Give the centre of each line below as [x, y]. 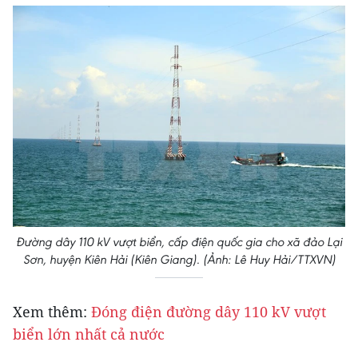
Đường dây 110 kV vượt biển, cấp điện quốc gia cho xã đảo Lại [179, 242]
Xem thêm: [52, 312]
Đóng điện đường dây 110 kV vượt [209, 312]
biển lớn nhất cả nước [89, 334]
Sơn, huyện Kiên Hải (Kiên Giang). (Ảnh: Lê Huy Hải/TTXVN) [179, 260]
